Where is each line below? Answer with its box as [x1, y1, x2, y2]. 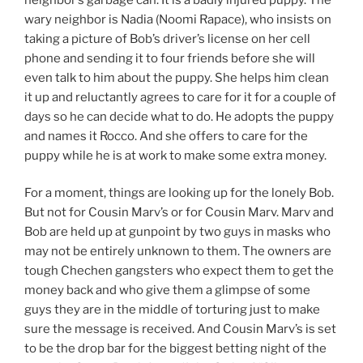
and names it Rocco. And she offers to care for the [24, 128, 308, 143]
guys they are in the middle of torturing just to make [24, 302, 320, 318]
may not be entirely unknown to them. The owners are [24, 244, 331, 259]
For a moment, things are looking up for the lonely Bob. [24, 186, 334, 201]
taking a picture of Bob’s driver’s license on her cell [24, 31, 310, 46]
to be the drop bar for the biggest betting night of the [24, 341, 327, 357]
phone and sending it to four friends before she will [24, 50, 315, 66]
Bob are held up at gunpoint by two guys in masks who [24, 224, 331, 240]
